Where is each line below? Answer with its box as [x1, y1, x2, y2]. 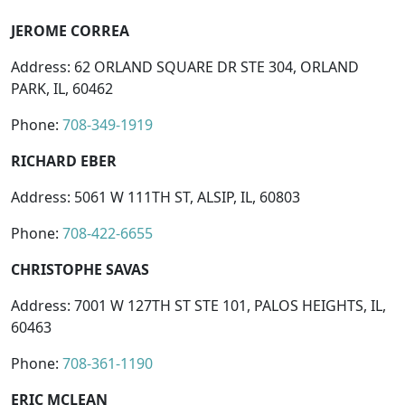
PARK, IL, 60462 [11, 78, 113, 99]
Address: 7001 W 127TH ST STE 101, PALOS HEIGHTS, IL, [11, 295, 386, 316]
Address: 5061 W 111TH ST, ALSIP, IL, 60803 [11, 186, 300, 207]
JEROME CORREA [11, 20, 129, 41]
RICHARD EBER [11, 150, 117, 171]
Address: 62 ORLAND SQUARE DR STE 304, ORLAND [11, 56, 359, 77]
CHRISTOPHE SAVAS [11, 259, 149, 279]
